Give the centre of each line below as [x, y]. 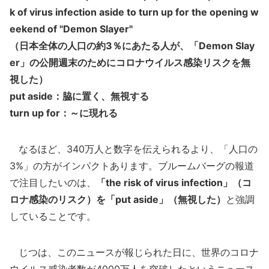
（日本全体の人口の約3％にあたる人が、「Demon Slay [132, 46]
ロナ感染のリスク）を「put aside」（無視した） [118, 199]
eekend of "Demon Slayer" [71, 29]
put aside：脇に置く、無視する [79, 96]
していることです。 [53, 216]
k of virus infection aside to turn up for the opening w [134, 12]
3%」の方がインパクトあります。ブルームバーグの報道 [132, 166]
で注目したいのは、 [53, 183]
